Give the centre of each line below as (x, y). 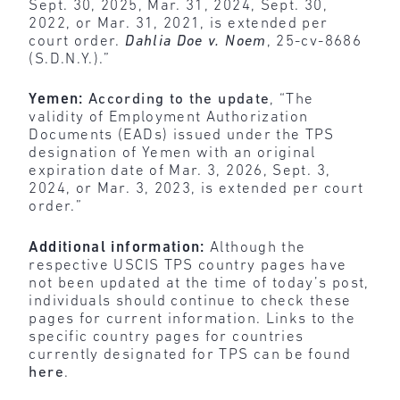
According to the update (179, 100)
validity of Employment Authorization (169, 118)
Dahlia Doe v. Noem (193, 41)
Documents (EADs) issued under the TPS (182, 136)
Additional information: (117, 247)
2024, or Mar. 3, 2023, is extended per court (196, 189)
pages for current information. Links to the (192, 319)
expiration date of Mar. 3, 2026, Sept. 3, (180, 171)
